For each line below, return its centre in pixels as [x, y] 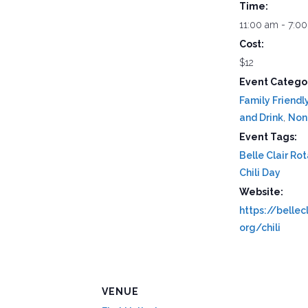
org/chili [260, 227]
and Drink [261, 117]
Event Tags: [268, 136]
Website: [261, 191]
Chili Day [260, 172]
